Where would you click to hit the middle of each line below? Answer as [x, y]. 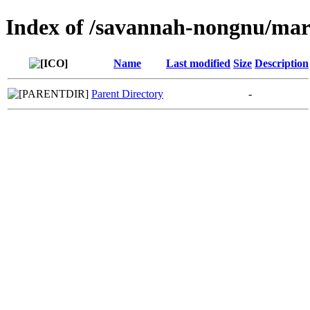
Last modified [198, 63]
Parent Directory [127, 93]
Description [282, 63]
